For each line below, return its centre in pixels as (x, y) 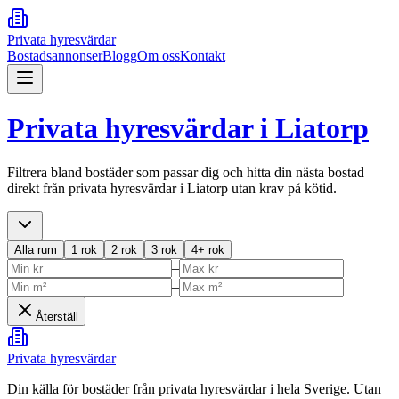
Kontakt (203, 56)
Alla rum (36, 249)
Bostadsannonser (55, 56)
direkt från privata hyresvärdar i (97, 188)
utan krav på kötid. (282, 188)
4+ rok (208, 249)
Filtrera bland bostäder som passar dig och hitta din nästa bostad (186, 172)
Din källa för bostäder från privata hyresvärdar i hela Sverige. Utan (194, 388)
